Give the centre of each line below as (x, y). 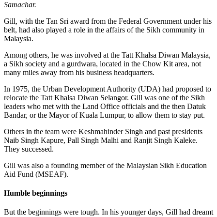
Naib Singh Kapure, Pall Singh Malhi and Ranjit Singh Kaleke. (101, 140)
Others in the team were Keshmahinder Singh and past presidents (103, 131)
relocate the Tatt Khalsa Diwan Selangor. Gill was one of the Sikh (104, 97)
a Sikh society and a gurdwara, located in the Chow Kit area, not (102, 63)
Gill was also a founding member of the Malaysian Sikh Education (105, 165)
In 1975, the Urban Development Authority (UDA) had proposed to (108, 89)
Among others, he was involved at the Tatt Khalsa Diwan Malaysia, (107, 55)
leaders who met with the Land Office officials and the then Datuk (105, 106)
